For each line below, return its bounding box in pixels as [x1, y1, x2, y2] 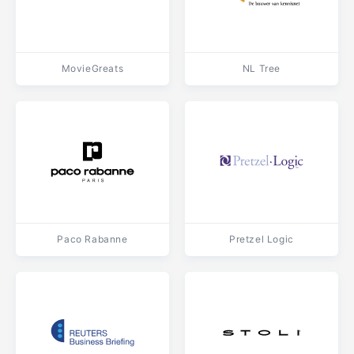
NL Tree [242, 62, 281, 74]
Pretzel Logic [229, 233, 294, 245]
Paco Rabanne [57, 233, 128, 245]
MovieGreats [61, 62, 124, 74]
